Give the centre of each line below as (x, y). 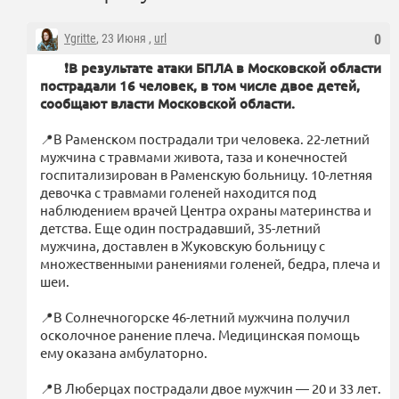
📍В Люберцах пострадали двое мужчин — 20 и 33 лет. (211, 387)
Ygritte (80, 38)
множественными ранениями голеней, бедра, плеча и (210, 263)
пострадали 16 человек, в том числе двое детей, (200, 85)
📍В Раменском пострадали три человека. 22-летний (205, 138)
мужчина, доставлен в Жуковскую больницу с (183, 245)
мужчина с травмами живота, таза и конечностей (194, 156)
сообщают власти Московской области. (167, 103)
